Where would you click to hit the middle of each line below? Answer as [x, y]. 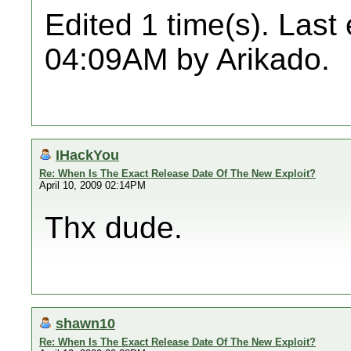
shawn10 [85, 323]
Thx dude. [114, 228]
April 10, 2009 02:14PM [92, 185]
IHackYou [87, 155]
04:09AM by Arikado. [187, 59]
